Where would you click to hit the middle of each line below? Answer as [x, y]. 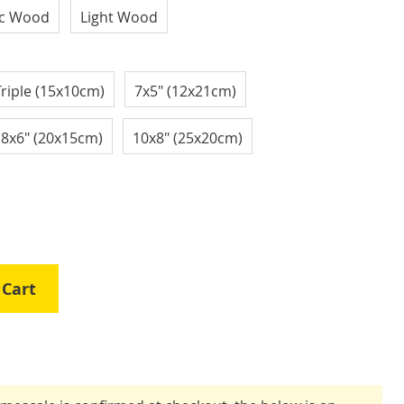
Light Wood [119, 17]
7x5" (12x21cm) [186, 91]
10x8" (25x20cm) [188, 138]
